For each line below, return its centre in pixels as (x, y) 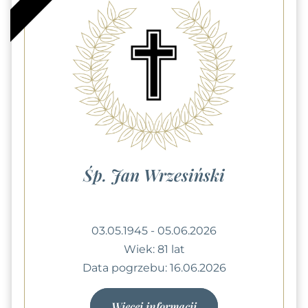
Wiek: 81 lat (154, 249)
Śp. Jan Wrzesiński (154, 174)
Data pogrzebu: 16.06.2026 (154, 267)
